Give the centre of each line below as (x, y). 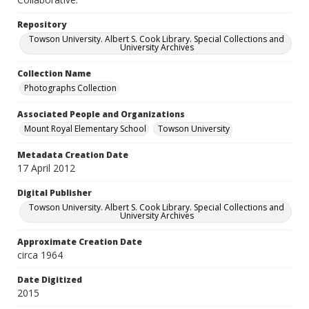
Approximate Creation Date (80, 242)
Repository (42, 24)
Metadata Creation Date (73, 155)
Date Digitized (50, 280)
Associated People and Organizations (101, 114)
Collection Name (54, 73)
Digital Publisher (54, 193)
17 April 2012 (46, 168)
